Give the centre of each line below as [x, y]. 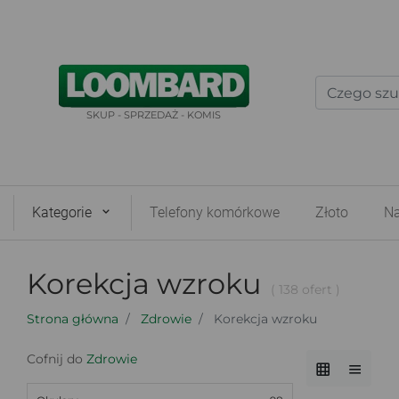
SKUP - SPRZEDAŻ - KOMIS [154, 114]
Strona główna [73, 319]
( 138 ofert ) [305, 289]
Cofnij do [57, 359]
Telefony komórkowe [215, 212]
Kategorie [62, 212]
